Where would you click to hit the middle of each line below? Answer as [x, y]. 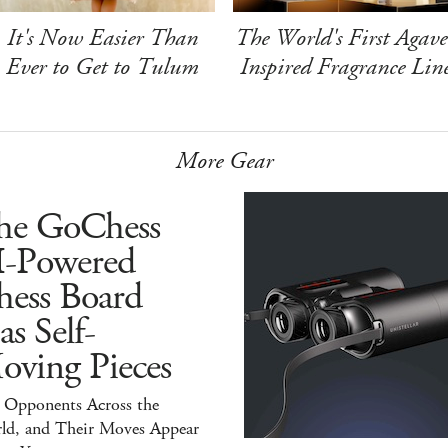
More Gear [224, 160]
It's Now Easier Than [103, 37]
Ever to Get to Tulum [103, 66]
